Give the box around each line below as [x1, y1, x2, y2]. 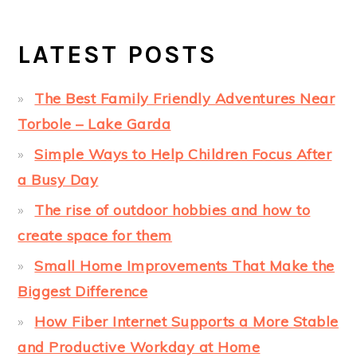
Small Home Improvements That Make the [34, 257, 335, 276]
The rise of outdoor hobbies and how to [34, 201, 311, 220]
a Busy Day [18, 171, 99, 190]
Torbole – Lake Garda [18, 115, 171, 134]
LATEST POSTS [18, 40, 218, 70]
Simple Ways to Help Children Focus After [34, 145, 332, 164]
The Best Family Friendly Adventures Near [34, 89, 335, 108]
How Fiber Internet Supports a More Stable [34, 312, 339, 331]
